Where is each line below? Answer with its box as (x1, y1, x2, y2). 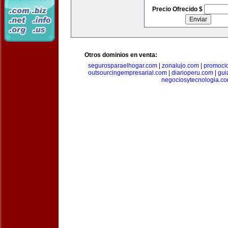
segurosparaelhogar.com (88, 62, 157, 69)
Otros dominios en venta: (84, 51, 157, 59)
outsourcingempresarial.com (88, 69, 167, 76)
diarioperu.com (171, 69, 213, 76)
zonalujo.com (161, 62, 199, 69)
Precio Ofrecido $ (152, 6, 204, 13)
